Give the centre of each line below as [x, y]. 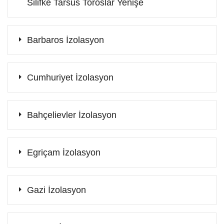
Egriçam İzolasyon [64, 152]
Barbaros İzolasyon [65, 40]
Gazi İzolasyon [56, 190]
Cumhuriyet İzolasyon [70, 77]
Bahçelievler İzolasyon [72, 115]
